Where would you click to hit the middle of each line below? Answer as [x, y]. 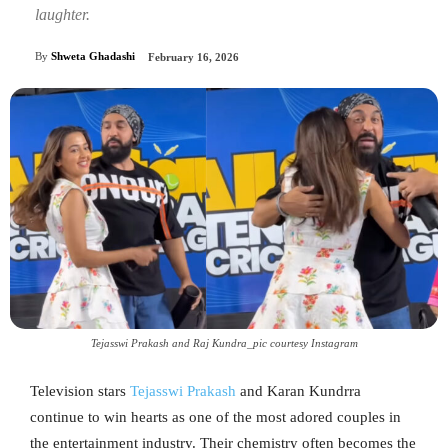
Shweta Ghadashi [93, 56]
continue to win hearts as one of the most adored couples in [215, 417]
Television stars [80, 391]
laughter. [62, 14]
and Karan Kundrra [298, 391]
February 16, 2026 [193, 57]
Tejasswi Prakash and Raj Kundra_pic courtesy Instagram [224, 343]
